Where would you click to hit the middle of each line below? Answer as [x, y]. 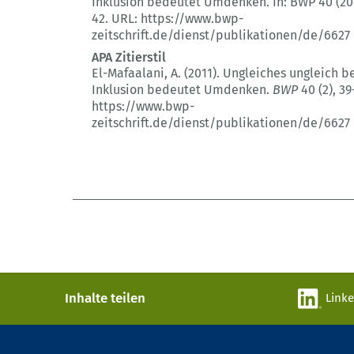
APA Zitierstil [129, 58]
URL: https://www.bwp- [176, 19]
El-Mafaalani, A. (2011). [157, 73]
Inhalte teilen [105, 299]
